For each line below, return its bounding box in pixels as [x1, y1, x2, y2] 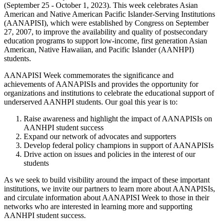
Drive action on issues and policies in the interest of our [24, 150, 195, 159]
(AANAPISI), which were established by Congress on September [4, 19, 209, 28]
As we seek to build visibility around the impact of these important [4, 176, 210, 184]
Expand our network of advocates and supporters [24, 132, 176, 141]
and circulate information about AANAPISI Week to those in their [4, 193, 209, 202]
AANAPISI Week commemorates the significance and [4, 71, 174, 80]
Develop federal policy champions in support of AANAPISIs [24, 141, 214, 150]
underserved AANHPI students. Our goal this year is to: [4, 98, 178, 107]
